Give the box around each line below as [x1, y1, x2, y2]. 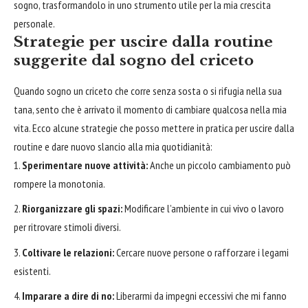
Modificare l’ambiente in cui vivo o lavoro [122, 201, 284, 216]
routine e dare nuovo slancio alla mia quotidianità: [14, 139, 212, 153]
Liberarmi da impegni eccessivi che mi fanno [114, 289, 287, 303]
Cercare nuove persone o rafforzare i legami [114, 245, 289, 259]
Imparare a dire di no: [22, 289, 114, 303]
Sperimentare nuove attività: [22, 157, 148, 172]
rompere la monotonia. [14, 176, 105, 190]
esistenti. [14, 263, 51, 278]
